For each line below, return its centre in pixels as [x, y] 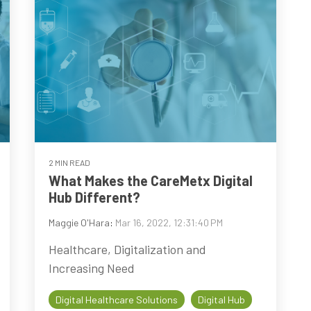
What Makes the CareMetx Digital [151, 181]
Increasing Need [92, 268]
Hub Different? [95, 197]
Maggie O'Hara [79, 223]
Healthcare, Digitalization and [128, 250]
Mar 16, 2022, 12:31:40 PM [169, 223]
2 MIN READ [70, 163]
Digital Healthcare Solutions [117, 300]
